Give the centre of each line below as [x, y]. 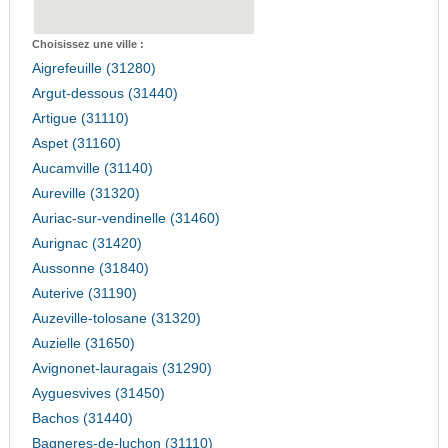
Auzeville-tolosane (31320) [116, 319]
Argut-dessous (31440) [104, 94]
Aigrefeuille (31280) [93, 69]
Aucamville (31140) [92, 169]
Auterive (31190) [84, 294]
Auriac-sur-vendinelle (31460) [125, 219]
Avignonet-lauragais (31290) [121, 369]
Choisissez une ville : [87, 44]
